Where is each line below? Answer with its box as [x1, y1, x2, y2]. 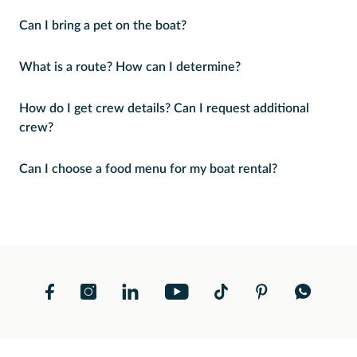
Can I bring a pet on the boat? [19, 19, 186, 32]
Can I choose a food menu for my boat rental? [19, 163, 277, 175]
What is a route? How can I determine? [19, 61, 241, 73]
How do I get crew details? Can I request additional [19, 102, 309, 115]
